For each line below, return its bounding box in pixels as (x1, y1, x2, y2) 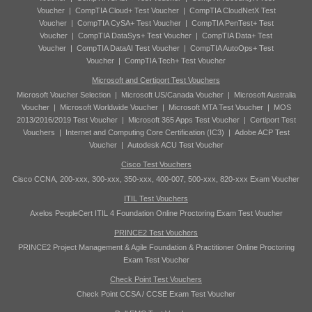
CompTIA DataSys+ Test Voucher (78, 31, 192, 40)
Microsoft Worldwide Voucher (59, 103, 158, 111)
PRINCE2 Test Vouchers (114, 228, 198, 237)
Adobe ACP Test (234, 128, 290, 136)
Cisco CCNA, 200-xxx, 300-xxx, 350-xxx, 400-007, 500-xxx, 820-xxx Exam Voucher (13, 175, 299, 183)
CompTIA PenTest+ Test (191, 19, 274, 27)
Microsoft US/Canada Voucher (120, 91, 224, 99)
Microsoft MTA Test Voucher (168, 103, 263, 111)
